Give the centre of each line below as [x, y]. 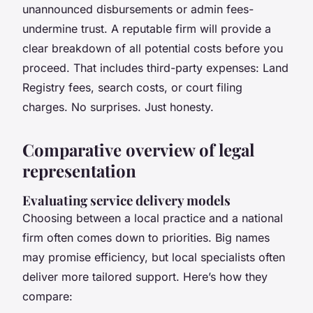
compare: [48, 297]
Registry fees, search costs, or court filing [132, 88]
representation [79, 171]
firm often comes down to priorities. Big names [146, 238]
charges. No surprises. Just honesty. [118, 107]
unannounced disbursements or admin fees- [138, 9]
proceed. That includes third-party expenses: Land [155, 68]
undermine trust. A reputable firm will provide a [147, 29]
